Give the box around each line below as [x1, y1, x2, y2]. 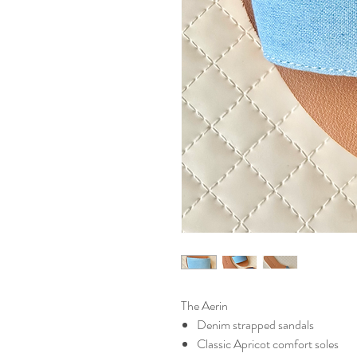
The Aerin [181, 296, 228, 315]
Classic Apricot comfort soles [197, 334, 339, 353]
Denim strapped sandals [197, 315, 314, 334]
